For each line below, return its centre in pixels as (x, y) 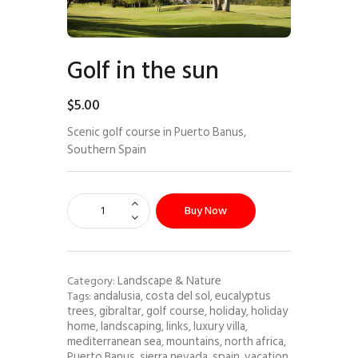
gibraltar (120, 310)
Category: (92, 280)
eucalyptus (243, 295)
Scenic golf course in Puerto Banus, (157, 132)
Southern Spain (107, 149)
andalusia (117, 295)
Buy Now (205, 211)
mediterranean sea (114, 341)
